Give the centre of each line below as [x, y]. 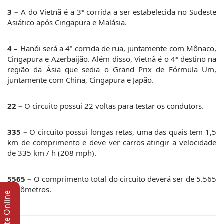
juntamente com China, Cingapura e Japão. [81, 80]
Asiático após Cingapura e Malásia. [67, 22]
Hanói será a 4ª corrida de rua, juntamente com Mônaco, [117, 48]
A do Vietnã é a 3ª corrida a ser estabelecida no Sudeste [117, 12]
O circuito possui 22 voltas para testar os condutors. [113, 106]
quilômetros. [29, 189]
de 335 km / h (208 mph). [52, 153]
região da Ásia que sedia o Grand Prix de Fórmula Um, [112, 69]
